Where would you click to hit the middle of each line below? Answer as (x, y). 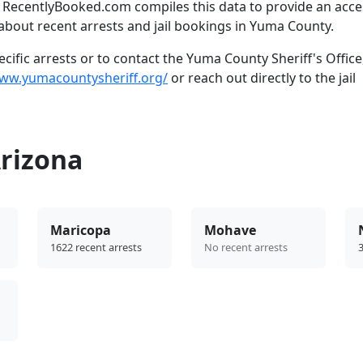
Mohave (230, 231)
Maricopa (81, 231)
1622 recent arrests (96, 248)
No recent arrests (246, 248)
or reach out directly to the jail (262, 78)
